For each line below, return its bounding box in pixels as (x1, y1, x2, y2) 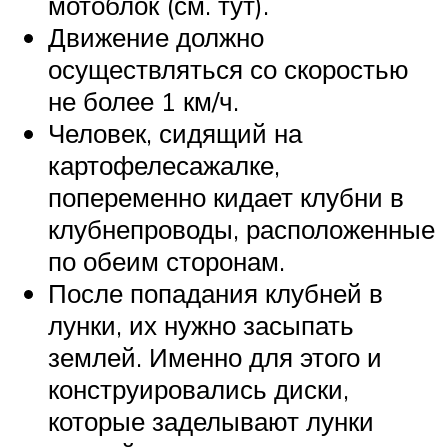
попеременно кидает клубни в (48, 180, 404, 213)
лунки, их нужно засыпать (48, 308, 354, 341)
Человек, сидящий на (48, 116, 302, 149)
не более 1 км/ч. (48, 84, 239, 117)
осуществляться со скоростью (48, 52, 409, 85)
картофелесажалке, (48, 148, 280, 181)
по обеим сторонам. (48, 244, 285, 277)
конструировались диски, (48, 372, 349, 405)
